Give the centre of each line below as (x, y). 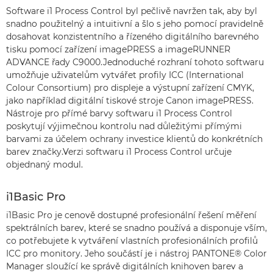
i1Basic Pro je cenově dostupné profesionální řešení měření (131, 215)
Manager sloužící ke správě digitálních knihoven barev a (125, 266)
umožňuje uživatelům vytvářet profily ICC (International (125, 75)
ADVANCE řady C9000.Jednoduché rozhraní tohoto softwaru (135, 62)
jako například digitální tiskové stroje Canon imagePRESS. (130, 101)
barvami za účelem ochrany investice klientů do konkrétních (134, 139)
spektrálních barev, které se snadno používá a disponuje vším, (136, 228)
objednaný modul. (44, 165)
